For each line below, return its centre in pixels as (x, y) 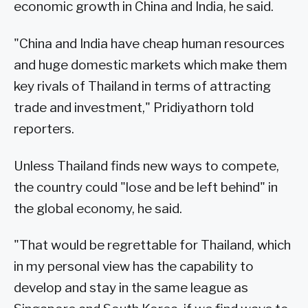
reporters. (44, 129)
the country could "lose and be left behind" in (146, 187)
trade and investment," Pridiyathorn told (134, 107)
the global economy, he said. (98, 208)
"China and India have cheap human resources (149, 43)
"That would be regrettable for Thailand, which (152, 245)
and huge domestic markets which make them (151, 65)
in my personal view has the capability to (134, 267)
